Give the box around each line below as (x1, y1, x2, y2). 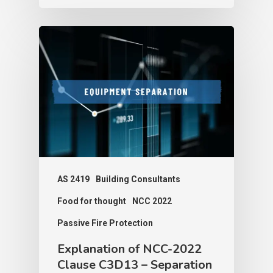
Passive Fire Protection (57, 218, 153, 228)
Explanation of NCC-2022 (57, 240, 202, 257)
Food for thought (57, 196, 126, 206)
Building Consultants (96, 174, 180, 184)
